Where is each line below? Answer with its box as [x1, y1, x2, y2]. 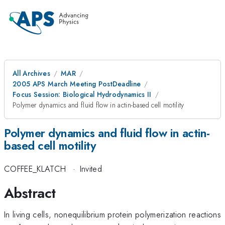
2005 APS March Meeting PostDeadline [13, 79, 141, 89]
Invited [79, 163, 102, 175]
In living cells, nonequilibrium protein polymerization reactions [4, 208, 221, 220]
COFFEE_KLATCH [4, 163, 66, 175]
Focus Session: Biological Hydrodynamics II [13, 89, 152, 99]
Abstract [4, 182, 56, 203]
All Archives [13, 68, 50, 78]
